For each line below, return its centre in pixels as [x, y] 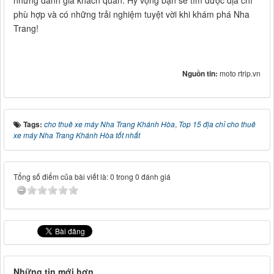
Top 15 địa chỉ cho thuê [217, 124]
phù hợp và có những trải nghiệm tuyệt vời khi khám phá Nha [131, 14]
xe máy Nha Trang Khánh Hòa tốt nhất [77, 135]
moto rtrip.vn [240, 73]
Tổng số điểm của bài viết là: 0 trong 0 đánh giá [92, 176]
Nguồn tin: [201, 73]
